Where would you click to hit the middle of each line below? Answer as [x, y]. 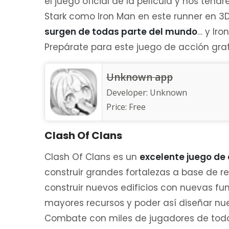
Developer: [128, 93]
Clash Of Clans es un [92, 157]
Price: [118, 107]
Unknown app [140, 77]
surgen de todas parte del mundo [121, 32]
